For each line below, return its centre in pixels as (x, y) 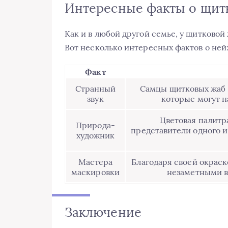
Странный (95, 88)
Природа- (95, 125)
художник (95, 135)
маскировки (95, 172)
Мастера (95, 162)
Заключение (103, 212)
